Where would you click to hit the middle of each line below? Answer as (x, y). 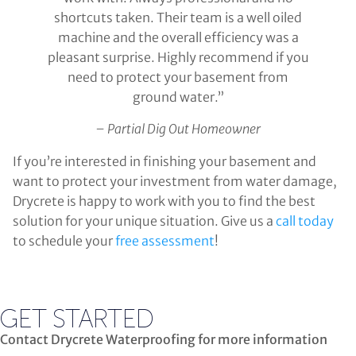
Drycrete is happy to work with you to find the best (164, 201)
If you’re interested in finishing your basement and (164, 161)
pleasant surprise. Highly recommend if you (178, 58)
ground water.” (178, 97)
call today (305, 221)
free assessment (165, 240)
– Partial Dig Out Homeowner (178, 128)
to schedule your (64, 240)
